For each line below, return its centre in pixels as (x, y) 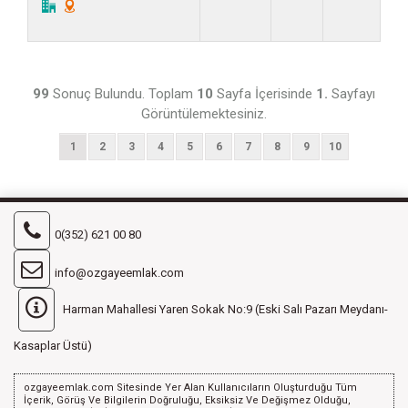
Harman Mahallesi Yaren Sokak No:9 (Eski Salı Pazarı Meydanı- (225, 309)
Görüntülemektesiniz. (204, 113)
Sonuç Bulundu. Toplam (123, 93)
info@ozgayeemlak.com (119, 272)
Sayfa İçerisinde (265, 93)
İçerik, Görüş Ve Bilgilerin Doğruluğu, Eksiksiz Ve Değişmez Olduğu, (187, 400)
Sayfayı (352, 93)
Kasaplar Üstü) (53, 345)
